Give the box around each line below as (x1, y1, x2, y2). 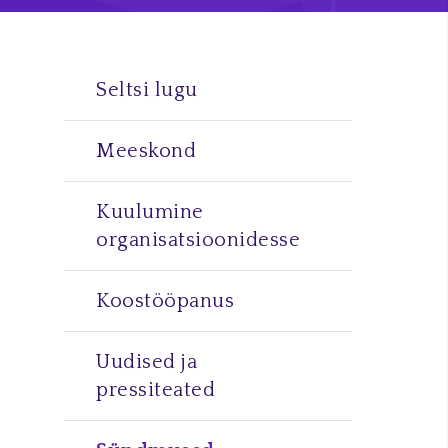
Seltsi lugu (96, 79, 198, 101)
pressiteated (96, 379, 215, 401)
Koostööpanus (96, 290, 234, 312)
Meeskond (96, 140, 196, 162)
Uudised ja (96, 351, 197, 373)
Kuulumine (96, 201, 204, 223)
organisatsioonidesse (96, 229, 300, 251)
